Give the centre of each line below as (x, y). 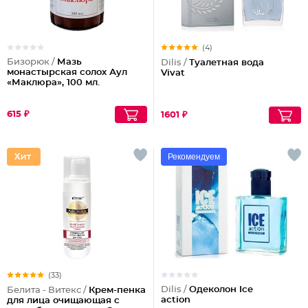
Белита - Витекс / (48, 290)
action (176, 300)
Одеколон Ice (221, 290)
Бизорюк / (32, 62)
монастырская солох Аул (67, 73)
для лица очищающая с (63, 301)
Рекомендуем (194, 157)
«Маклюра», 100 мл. (53, 83)
